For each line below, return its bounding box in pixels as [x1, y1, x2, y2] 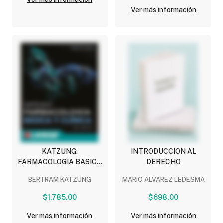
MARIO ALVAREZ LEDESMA [122, 176, 205, 184]
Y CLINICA [42, 168, 77, 177]
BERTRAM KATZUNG [28, 176, 91, 184]
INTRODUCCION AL [130, 147, 196, 156]
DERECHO [146, 158, 181, 166]
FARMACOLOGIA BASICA [17, 158, 102, 166]
